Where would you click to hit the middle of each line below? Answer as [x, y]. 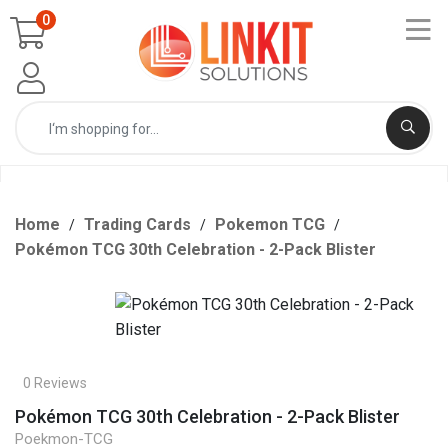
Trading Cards [137, 224]
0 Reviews [55, 383]
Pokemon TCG [270, 224]
